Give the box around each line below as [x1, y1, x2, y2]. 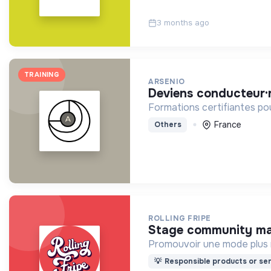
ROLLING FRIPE [148, 213, 211, 223]
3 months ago [157, 18, 209, 28]
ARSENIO [148, 77, 185, 87]
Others [154, 120, 181, 130]
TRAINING [24, 70, 60, 79]
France [214, 119, 241, 130]
